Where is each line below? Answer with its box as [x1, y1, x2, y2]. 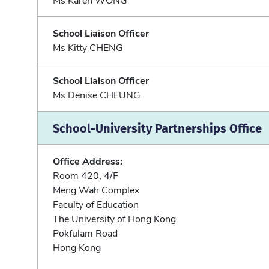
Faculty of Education [53, 197, 139, 210]
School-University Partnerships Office [53, 118, 262, 137]
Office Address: [53, 154, 122, 167]
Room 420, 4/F [53, 168, 118, 181]
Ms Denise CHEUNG [53, 88, 141, 101]
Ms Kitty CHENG [53, 40, 123, 53]
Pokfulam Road [53, 226, 118, 239]
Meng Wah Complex [53, 183, 139, 196]
